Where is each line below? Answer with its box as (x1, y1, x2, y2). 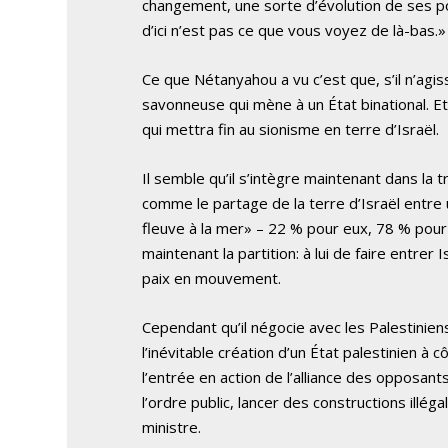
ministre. (142, 417, 202, 438)
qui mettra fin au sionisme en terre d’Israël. (142, 119, 440, 140)
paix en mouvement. (142, 268, 282, 289)
